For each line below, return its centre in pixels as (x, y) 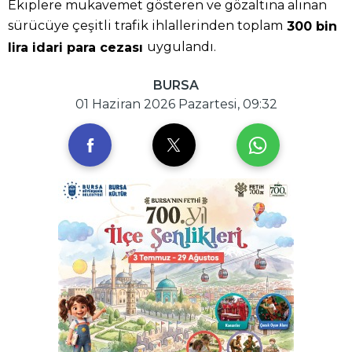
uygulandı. (181, 46)
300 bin (310, 26)
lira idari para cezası (77, 47)
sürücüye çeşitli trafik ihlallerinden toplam (145, 25)
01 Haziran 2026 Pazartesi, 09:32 (176, 104)
